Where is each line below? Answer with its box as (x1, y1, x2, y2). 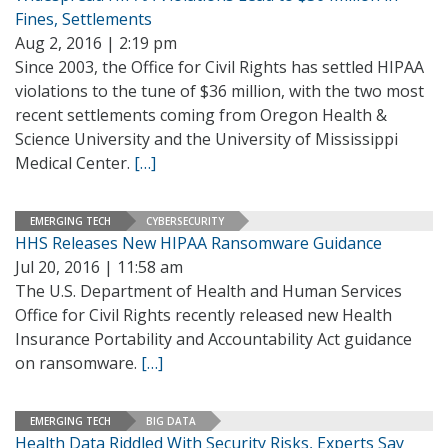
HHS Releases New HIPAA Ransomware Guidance (15, 232, 382, 254)
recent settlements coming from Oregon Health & (15, 104, 387, 126)
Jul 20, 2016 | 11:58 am (15, 256, 183, 278)
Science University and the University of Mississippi (15, 128, 398, 150)
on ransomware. (15, 352, 141, 374)
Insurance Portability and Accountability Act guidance (15, 328, 412, 350)
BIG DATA (146, 413, 196, 428)
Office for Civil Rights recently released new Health (15, 304, 392, 326)
